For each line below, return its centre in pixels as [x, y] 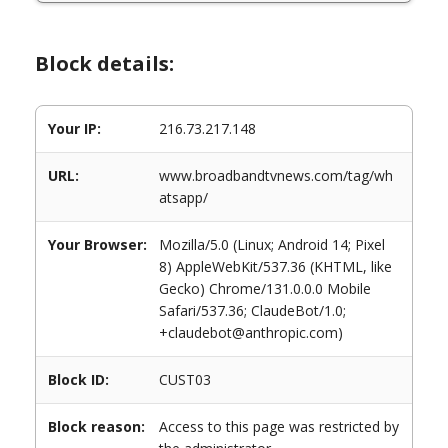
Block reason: [96, 426]
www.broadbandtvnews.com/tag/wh [276, 175]
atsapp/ [183, 197]
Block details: [104, 63]
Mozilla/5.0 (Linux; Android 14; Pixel [272, 244]
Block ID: [78, 379]
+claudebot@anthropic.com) [251, 332]
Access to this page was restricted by [279, 426]
